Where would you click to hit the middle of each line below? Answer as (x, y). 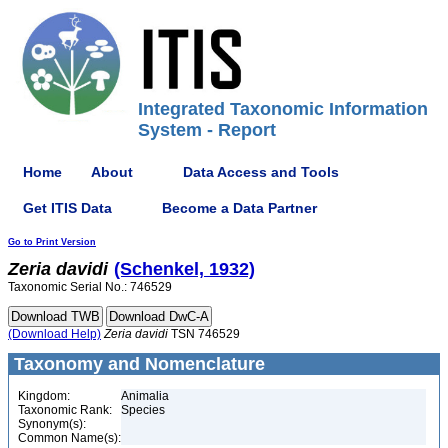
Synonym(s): (52, 424)
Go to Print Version (52, 242)
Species (143, 410)
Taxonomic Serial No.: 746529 (90, 287)
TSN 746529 (204, 334)
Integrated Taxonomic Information (283, 109)
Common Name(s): (69, 438)
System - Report (207, 130)
